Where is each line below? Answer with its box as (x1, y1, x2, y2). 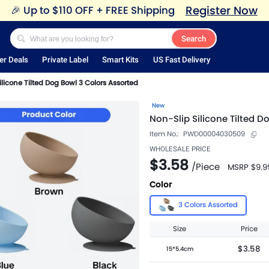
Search (181, 34, 206, 43)
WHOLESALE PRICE (150, 145, 211, 154)
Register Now (185, 2, 258, 18)
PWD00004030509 (183, 129, 246, 139)
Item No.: (150, 129, 178, 139)
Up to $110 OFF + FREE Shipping (23, 4, 175, 17)
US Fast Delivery (153, 55, 210, 65)
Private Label (41, 55, 88, 65)
